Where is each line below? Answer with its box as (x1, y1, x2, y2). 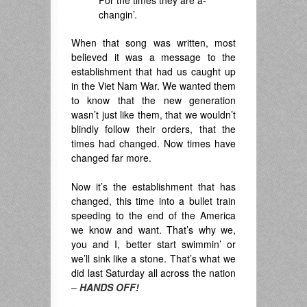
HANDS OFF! (79, 280, 139, 294)
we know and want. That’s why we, (71, 223, 236, 236)
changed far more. (71, 151, 151, 164)
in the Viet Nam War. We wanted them (71, 79, 236, 93)
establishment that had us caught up (71, 64, 236, 78)
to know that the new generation (71, 93, 236, 107)
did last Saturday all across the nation (71, 266, 236, 280)
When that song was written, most (71, 36, 236, 49)
